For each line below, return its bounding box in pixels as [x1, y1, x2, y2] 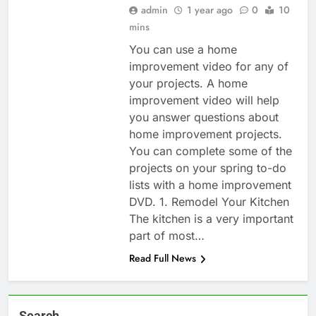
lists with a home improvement [128, 178, 291, 193]
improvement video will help [128, 93, 279, 108]
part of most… [128, 229, 205, 243]
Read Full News [128, 251, 196, 266]
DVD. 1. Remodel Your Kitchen [128, 195, 289, 209]
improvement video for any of [128, 59, 288, 74]
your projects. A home [128, 76, 248, 91]
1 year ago [186, 3, 233, 18]
